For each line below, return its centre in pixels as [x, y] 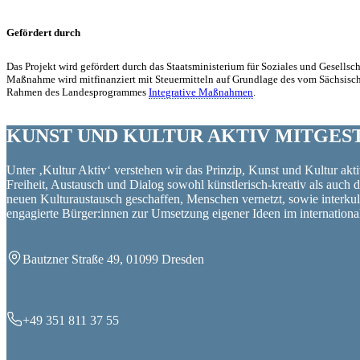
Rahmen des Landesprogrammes [78, 92]
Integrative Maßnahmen [201, 92]
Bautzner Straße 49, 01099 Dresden [113, 259]
